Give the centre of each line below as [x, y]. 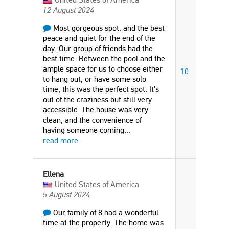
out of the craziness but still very [97, 99]
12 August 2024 [68, 10]
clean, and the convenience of [92, 120]
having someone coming [84, 130]
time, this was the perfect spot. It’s [101, 89]
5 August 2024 [66, 194]
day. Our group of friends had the [98, 48]
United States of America [97, 184]
